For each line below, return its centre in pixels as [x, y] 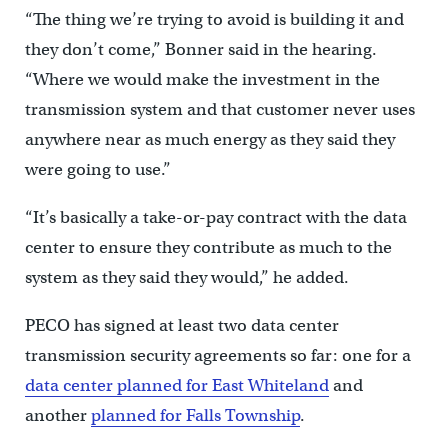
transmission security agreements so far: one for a [217, 355]
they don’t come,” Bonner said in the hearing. [200, 49]
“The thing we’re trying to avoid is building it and [214, 19]
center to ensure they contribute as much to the [208, 247]
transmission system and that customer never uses [219, 109]
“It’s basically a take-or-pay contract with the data [215, 217]
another [57, 415]
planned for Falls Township [195, 415]
